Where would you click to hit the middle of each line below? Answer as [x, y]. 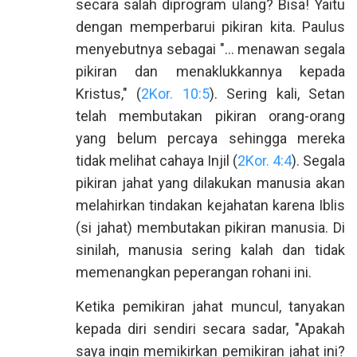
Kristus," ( [109, 94]
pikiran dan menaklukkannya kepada [210, 71]
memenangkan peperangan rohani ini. [194, 272]
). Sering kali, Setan [277, 94]
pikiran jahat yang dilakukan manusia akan [210, 183]
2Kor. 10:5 [175, 94]
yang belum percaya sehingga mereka [210, 138]
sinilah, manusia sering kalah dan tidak [210, 250]
